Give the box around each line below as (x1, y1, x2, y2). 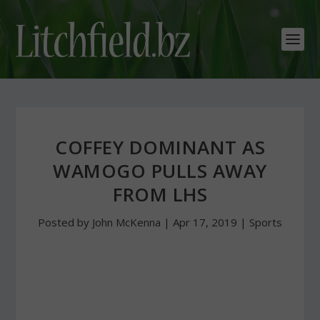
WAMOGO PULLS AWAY (53, 158, 267, 184)
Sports (249, 215, 282, 229)
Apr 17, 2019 (173, 215, 237, 229)
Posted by (38, 215, 92, 229)
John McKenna (92, 215, 161, 229)
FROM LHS (113, 181, 207, 207)
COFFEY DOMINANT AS (55, 134, 265, 160)
